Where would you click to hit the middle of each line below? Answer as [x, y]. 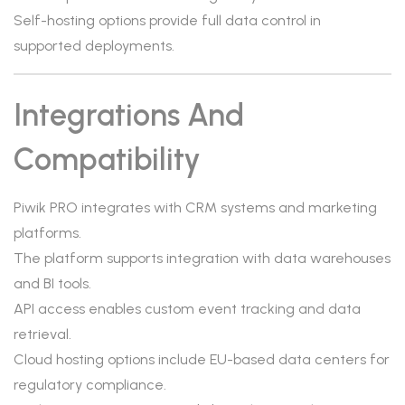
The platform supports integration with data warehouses [202, 258]
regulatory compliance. [90, 385]
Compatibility [107, 160]
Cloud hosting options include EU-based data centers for [202, 359]
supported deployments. [94, 46]
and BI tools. [52, 283]
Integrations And [129, 115]
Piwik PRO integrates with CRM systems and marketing [195, 207]
